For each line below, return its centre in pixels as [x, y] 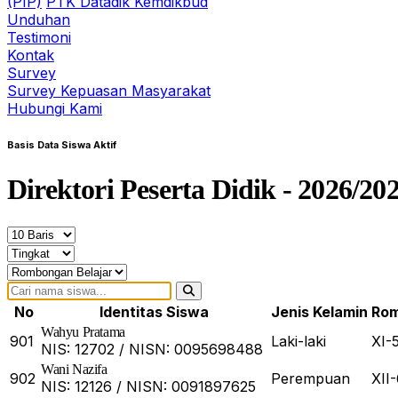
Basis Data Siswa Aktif [62, 145]
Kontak [31, 55]
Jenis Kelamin [319, 312]
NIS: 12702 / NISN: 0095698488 [152, 350]
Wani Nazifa [74, 370]
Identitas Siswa [154, 312]
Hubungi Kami [55, 108]
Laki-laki [298, 342]
